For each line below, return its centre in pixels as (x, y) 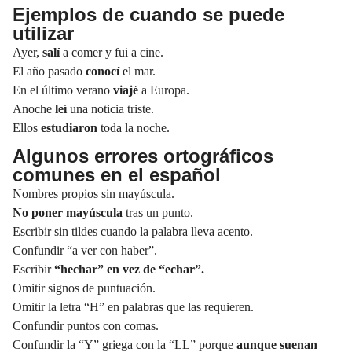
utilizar (43, 33)
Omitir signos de (55, 288)
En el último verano (63, 90)
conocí (103, 71)
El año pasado (49, 71)
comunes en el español (117, 174)
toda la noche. (134, 127)
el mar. (137, 71)
